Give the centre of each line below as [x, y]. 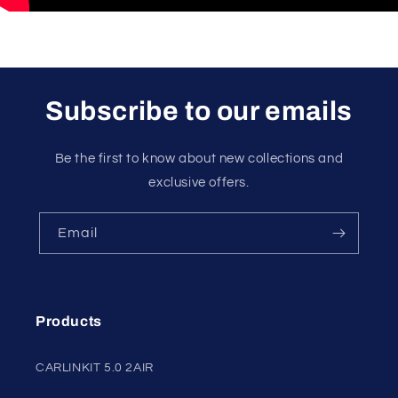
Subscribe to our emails [199, 111]
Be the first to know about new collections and [199, 159]
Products [69, 322]
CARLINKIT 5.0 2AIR [95, 368]
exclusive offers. [199, 183]
